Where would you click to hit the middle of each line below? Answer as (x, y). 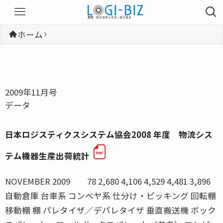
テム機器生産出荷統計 (47, 156)
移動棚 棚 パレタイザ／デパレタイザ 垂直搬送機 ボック (111, 210)
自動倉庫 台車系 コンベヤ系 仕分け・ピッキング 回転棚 (111, 195)
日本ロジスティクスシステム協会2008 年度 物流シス (109, 134)
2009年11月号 (31, 92)
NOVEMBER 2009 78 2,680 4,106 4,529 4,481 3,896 (108, 181)
